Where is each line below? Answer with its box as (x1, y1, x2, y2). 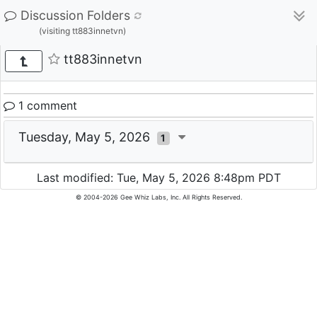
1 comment (15, 98, 77, 113)
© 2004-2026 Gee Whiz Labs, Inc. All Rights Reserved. (75, 193, 242, 202)
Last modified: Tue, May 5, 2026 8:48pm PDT (36, 171, 281, 185)
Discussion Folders (21, 8, 130, 23)
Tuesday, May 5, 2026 (18, 129, 157, 144)
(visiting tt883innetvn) (39, 25, 126, 36)
